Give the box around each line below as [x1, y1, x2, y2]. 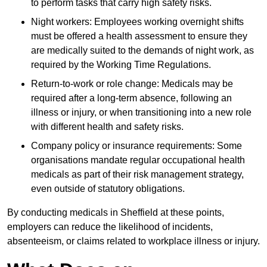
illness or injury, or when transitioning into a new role [31, 107, 252, 118]
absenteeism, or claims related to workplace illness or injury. [7, 236, 260, 247]
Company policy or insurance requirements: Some [31, 141, 242, 151]
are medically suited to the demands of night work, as [31, 45, 254, 56]
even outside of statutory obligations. [31, 184, 185, 194]
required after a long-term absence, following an [31, 93, 232, 104]
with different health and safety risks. [31, 122, 184, 132]
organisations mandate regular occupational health [31, 155, 245, 166]
